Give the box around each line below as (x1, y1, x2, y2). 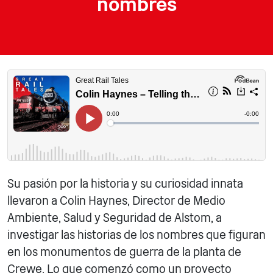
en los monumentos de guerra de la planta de (7, 245, 241, 259)
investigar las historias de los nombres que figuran (7, 228, 266, 242)
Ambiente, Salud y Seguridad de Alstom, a (7, 211, 222, 225)
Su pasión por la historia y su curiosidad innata (7, 177, 243, 191)
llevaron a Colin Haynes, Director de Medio (7, 194, 225, 208)
